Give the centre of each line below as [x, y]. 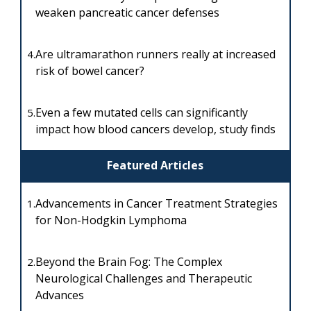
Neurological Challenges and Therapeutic [143, 279]
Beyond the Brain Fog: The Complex [128, 262]
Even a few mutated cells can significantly [141, 112]
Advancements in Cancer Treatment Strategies [156, 204]
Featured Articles [155, 165]
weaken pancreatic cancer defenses [127, 12]
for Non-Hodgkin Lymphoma [111, 220]
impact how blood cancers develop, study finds [155, 129]
